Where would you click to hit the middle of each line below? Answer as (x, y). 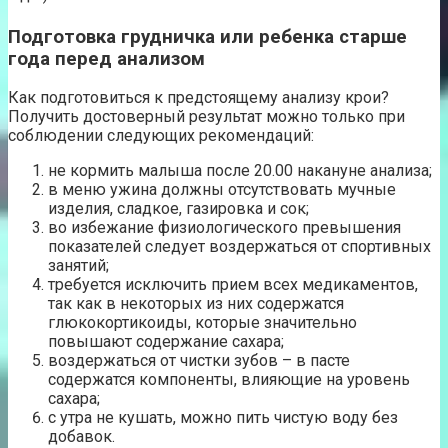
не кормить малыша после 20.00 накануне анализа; (240, 171)
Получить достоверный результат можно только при (206, 117)
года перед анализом (106, 58)
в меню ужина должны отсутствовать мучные (222, 190)
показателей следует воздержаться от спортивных (239, 247)
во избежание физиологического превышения (224, 228)
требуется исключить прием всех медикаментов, (233, 285)
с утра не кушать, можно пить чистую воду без (223, 418)
